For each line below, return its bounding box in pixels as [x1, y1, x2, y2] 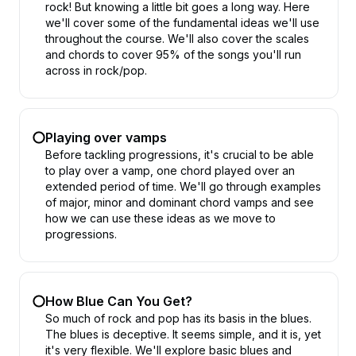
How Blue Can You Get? [45, 293, 192, 309]
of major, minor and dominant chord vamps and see [45, 195, 314, 209]
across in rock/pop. [45, 64, 147, 77]
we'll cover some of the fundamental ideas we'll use [45, 16, 319, 29]
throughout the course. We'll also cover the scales [45, 32, 309, 45]
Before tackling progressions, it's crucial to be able [45, 148, 314, 161]
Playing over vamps [45, 130, 167, 145]
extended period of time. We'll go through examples [45, 180, 321, 193]
